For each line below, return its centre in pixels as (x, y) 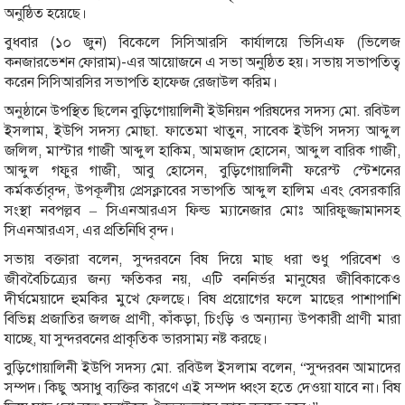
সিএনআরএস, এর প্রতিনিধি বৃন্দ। (89, 230)
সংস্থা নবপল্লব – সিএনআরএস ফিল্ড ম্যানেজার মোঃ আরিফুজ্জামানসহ (202, 210)
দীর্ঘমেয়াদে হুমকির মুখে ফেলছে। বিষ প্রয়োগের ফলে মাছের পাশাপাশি (202, 299)
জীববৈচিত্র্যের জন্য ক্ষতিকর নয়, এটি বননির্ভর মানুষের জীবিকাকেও (202, 279)
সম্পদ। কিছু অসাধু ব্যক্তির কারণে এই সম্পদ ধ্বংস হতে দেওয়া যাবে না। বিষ (202, 387)
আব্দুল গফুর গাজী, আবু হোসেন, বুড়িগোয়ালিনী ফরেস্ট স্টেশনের (202, 170)
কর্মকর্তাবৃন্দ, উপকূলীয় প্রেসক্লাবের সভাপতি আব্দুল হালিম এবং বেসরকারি (202, 190)
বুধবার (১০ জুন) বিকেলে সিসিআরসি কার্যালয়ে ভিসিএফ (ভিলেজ (202, 42)
